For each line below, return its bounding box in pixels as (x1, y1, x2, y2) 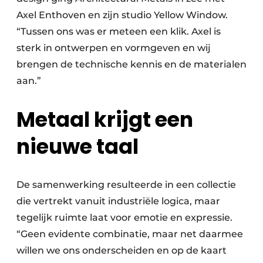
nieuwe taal (16, 132, 139, 161)
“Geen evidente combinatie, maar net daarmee (16, 228, 243, 240)
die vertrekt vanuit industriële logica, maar (16, 195, 220, 207)
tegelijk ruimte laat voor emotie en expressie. (16, 212, 232, 224)
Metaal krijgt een (16, 105, 193, 134)
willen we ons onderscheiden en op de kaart (16, 245, 227, 257)
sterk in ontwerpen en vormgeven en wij (16, 42, 211, 54)
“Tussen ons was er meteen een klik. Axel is (16, 26, 221, 38)
